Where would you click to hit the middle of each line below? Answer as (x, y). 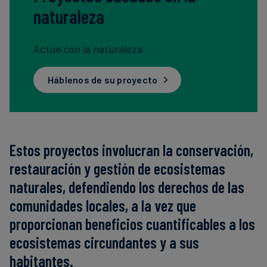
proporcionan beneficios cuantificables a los (132, 223)
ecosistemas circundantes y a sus (104, 242)
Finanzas (163, 12)
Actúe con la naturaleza (88, 49)
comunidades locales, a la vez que (103, 205)
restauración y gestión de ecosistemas (117, 168)
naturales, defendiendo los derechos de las (127, 187)
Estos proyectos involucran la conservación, (131, 150)
